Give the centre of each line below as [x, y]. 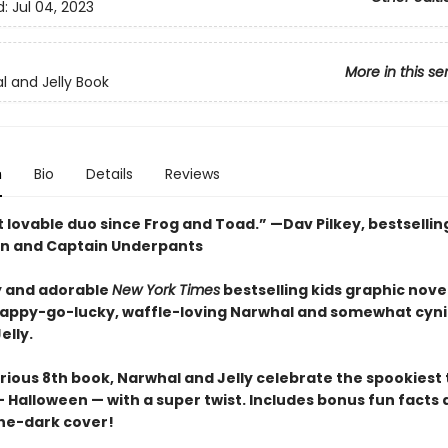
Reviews [192, 174]
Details [109, 174]
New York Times [165, 290]
